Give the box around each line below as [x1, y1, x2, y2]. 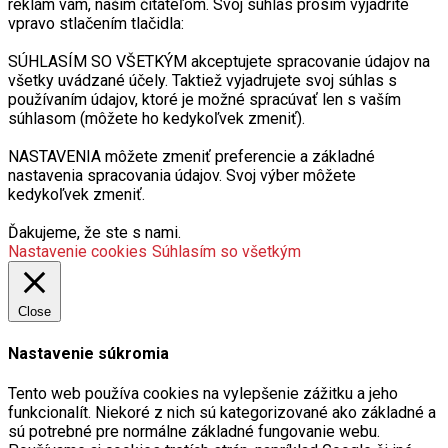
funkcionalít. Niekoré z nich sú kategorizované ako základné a [8, 402, 436, 422]
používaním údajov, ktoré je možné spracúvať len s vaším [8, 90, 401, 110]
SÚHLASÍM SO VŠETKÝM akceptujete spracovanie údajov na [8, 52, 430, 72]
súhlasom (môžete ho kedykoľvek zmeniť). [8, 109, 305, 129]
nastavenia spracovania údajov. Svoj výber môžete [8, 166, 356, 186]
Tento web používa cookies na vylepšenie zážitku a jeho [8, 383, 398, 403]
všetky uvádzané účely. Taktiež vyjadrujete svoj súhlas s [8, 71, 397, 91]
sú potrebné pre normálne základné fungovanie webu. [8, 421, 380, 441]
